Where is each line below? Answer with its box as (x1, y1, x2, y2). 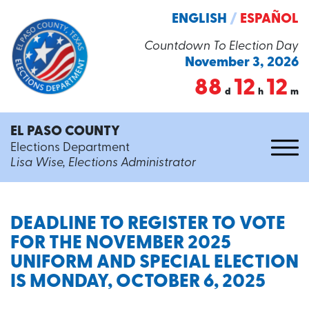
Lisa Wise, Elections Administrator (10, 157, 196, 170)
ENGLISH (172, 12, 227, 26)
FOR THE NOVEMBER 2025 (10, 235, 231, 253)
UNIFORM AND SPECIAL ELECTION (10, 254, 299, 272)
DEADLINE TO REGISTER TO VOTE (10, 215, 286, 234)
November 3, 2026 (185, 56, 299, 70)
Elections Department (10, 141, 130, 154)
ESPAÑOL (240, 12, 299, 26)
